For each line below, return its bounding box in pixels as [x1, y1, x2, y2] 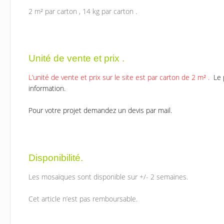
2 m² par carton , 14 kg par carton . [28, 6, 137, 16]
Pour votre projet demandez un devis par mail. [28, 105, 172, 115]
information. [28, 83, 66, 93]
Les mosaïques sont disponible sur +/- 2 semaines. [28, 171, 188, 181]
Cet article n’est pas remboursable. [28, 194, 138, 204]
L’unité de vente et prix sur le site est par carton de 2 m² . [28, 72, 212, 82]
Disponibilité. [28, 151, 83, 163]
